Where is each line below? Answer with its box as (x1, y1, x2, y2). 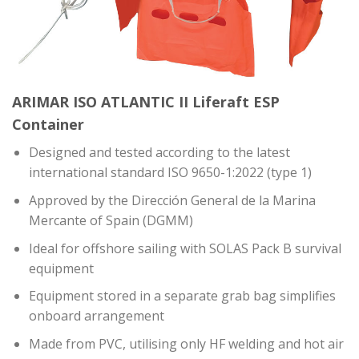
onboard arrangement (28, 307, 164, 325)
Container (12, 115, 84, 135)
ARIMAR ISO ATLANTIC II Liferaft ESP (12, 92, 284, 112)
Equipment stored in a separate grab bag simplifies (28, 287, 336, 305)
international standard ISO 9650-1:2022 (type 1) (28, 163, 312, 182)
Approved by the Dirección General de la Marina (28, 191, 316, 209)
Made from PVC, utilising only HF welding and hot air (28, 334, 344, 353)
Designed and (28, 143, 115, 162)
